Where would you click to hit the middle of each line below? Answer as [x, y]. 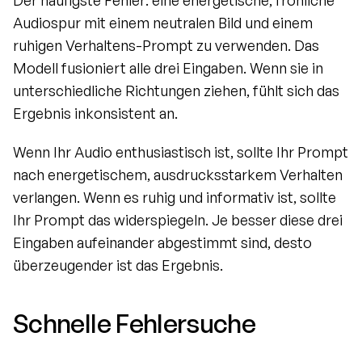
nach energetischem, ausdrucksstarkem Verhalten [178, 175]
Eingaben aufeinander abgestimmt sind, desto [162, 243]
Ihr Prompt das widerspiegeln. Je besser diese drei [178, 220]
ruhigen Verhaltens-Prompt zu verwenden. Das [166, 46]
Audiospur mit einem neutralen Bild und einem [163, 23]
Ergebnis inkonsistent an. [95, 114]
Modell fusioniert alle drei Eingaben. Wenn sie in [168, 68]
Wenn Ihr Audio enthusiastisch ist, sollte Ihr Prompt [181, 152]
